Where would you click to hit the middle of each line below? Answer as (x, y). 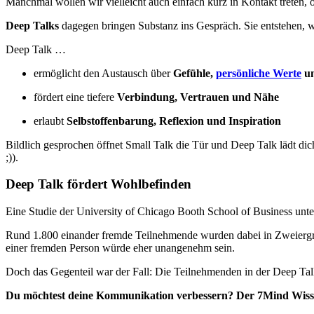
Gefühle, (194, 73)
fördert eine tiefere (75, 97)
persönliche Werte (259, 73)
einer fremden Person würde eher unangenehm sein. (120, 248)
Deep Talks (32, 25)
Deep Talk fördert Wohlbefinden (98, 184)
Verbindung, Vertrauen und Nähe (198, 97)
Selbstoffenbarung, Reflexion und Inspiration (174, 121)
